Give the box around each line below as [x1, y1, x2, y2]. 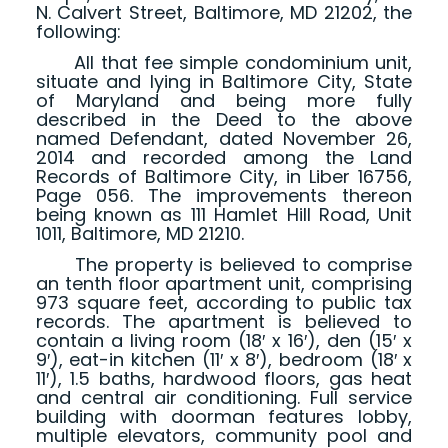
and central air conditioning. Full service [35, 385, 413, 411]
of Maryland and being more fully [35, 88, 413, 114]
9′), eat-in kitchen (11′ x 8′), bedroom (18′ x [35, 347, 413, 373]
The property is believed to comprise [35, 252, 413, 278]
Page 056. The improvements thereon [35, 183, 413, 209]
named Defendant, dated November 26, [35, 126, 413, 152]
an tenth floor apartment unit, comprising [35, 271, 413, 297]
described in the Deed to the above [35, 107, 413, 133]
